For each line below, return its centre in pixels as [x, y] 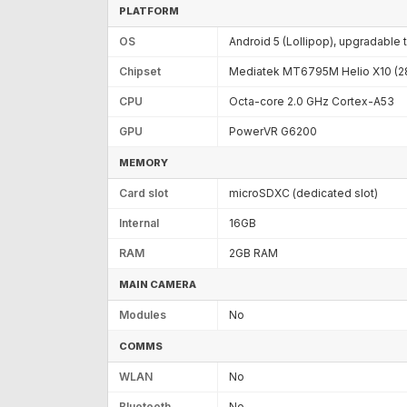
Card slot [144, 193]
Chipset [140, 71]
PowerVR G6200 [273, 131]
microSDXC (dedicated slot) [303, 193]
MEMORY [144, 162]
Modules [143, 314]
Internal [139, 223]
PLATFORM [149, 10]
